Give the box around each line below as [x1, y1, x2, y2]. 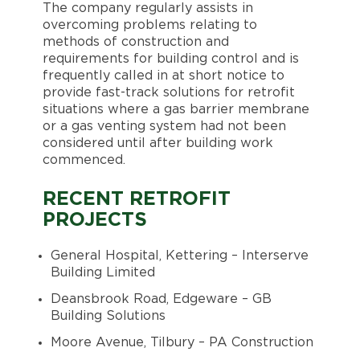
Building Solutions [50, 309, 166, 322]
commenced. [42, 153, 125, 166]
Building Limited [50, 265, 155, 279]
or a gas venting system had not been [42, 119, 286, 133]
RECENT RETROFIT [42, 189, 231, 209]
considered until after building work [42, 136, 273, 149]
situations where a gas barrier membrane [42, 102, 309, 116]
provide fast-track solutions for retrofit [42, 85, 295, 99]
